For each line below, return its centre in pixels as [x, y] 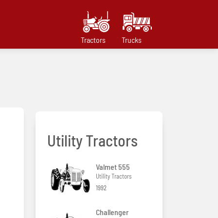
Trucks [132, 40]
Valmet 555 [113, 167]
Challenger [112, 212]
